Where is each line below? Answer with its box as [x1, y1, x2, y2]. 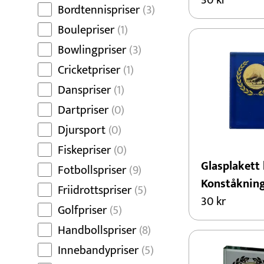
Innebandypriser [58, 240, 138, 260]
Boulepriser [58, 20, 114, 40]
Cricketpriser [58, 60, 120, 80]
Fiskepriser [58, 140, 111, 160]
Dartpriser [58, 100, 108, 120]
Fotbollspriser [58, 160, 126, 180]
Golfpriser [58, 200, 107, 220]
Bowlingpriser [58, 40, 126, 60]
